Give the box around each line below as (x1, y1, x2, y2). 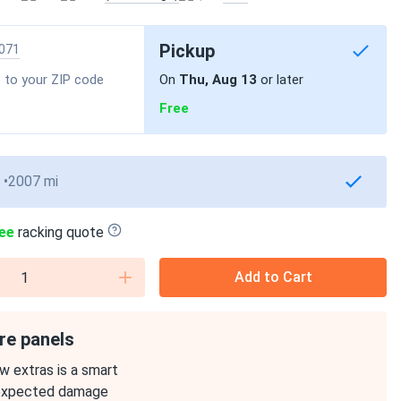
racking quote (14, 224, 104, 241)
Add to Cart (234, 269, 312, 286)
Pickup (159, 40, 215, 62)
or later (257, 72, 303, 88)
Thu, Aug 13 (179, 72, 257, 88)
